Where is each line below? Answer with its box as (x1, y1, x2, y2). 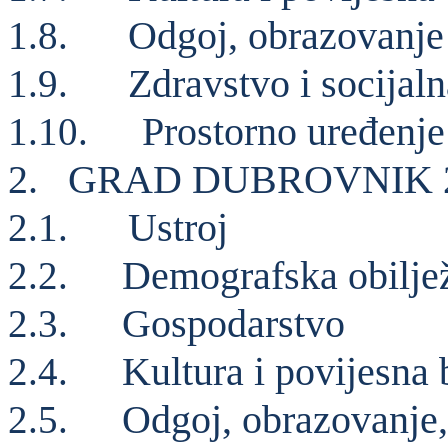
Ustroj (128, 205, 228, 251)
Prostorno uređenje (142, 109, 445, 155)
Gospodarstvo (122, 301, 345, 347)
